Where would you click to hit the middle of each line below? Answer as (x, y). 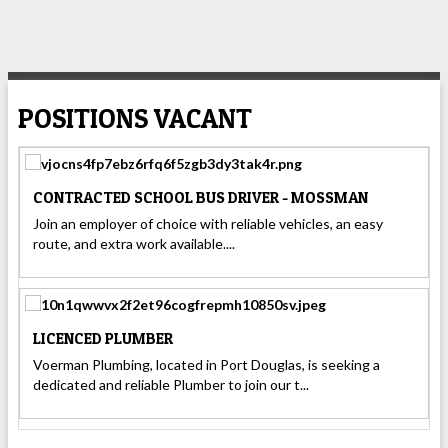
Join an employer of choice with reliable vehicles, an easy (208, 223)
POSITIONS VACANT (135, 118)
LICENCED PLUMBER (103, 338)
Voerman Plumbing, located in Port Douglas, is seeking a (206, 364)
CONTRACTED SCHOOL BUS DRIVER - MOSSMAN (200, 198)
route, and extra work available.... (134, 243)
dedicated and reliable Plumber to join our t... (171, 384)
